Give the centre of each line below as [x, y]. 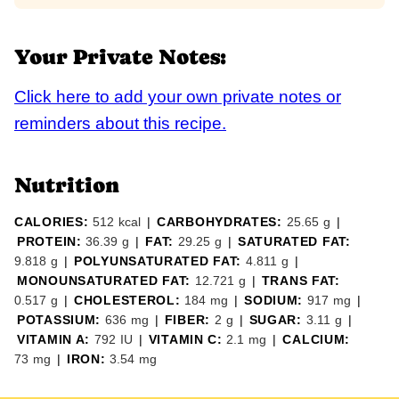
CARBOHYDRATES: [222, 222]
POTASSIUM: [61, 320]
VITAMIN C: [187, 340]
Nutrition [67, 185]
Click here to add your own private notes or [178, 97]
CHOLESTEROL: [130, 301]
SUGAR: [277, 320]
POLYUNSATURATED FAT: [160, 261]
